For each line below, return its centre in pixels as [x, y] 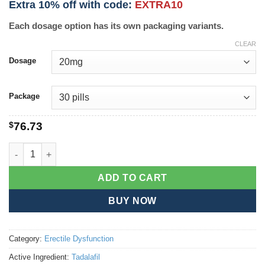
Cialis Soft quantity [47, 149]
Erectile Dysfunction [79, 239]
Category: [27, 239]
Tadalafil [86, 257]
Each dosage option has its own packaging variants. [116, 25]
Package [24, 96]
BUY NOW [132, 201]
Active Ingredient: [40, 257]
